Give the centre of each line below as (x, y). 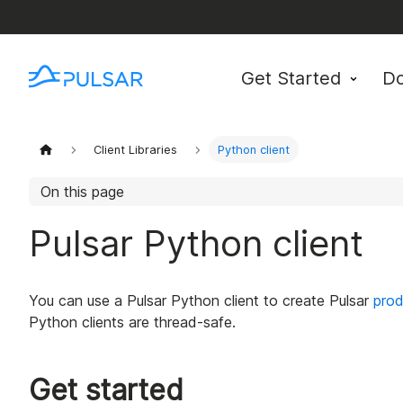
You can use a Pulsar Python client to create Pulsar (201, 301)
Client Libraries (136, 149)
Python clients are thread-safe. (132, 322)
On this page (82, 192)
